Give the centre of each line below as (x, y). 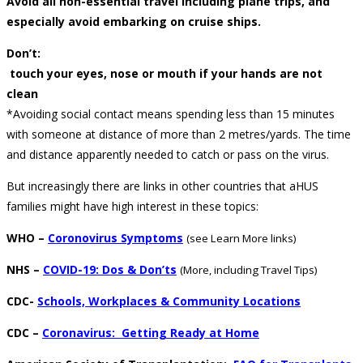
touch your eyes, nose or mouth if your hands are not (164, 74)
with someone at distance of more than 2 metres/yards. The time (179, 135)
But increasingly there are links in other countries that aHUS (162, 186)
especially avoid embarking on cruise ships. (134, 22)
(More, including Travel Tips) (249, 270)
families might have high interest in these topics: (132, 207)
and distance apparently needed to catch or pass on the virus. (168, 155)
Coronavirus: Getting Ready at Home (151, 333)
